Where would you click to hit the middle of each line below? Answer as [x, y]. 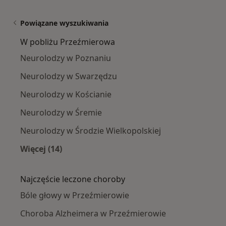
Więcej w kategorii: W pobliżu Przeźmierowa [129, 161]
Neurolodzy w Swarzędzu [69, 76]
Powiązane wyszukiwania [64, 23]
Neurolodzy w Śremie [61, 113]
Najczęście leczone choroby [73, 179]
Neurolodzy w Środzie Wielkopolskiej [91, 131]
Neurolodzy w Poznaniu [66, 58]
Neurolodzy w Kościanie [66, 95]
